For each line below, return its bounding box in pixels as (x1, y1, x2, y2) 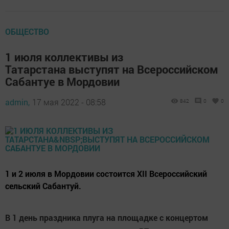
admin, (5, 96, 30, 107)
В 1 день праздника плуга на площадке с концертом (5, 212, 208, 223)
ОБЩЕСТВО (5, 26, 49, 37)
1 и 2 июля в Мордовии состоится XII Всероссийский (5, 168, 207, 179)
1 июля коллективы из (5, 49, 123, 64)
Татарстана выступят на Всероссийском (5, 61, 218, 77)
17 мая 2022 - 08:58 (32, 96, 106, 107)
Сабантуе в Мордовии (5, 74, 120, 89)
